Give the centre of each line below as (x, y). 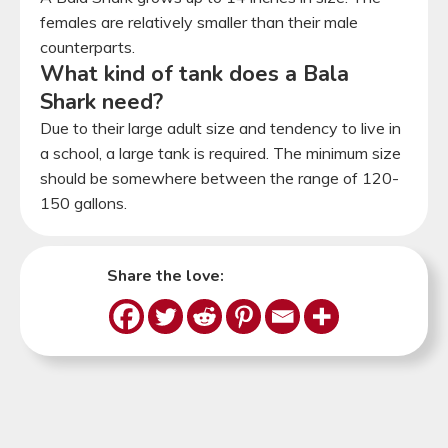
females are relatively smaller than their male (199, 21)
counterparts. (87, 46)
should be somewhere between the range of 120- (219, 177)
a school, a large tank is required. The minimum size (220, 152)
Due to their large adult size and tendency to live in (220, 127)
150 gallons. (85, 202)
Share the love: (167, 275)
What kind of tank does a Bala (194, 73)
